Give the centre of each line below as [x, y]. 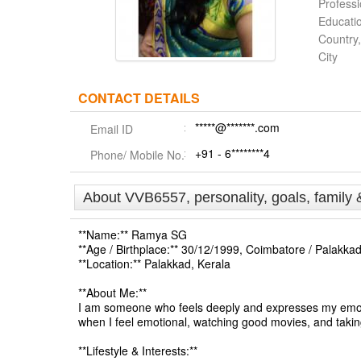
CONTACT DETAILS [139, 98]
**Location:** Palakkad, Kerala [154, 263]
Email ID [112, 129]
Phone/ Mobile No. [137, 155]
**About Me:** [112, 293]
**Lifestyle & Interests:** [138, 351]
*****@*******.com [237, 127]
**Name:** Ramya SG [133, 234]
